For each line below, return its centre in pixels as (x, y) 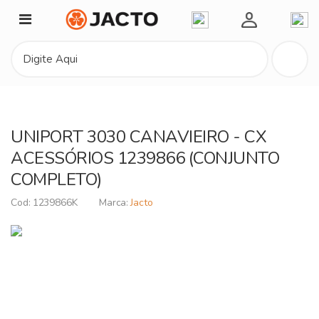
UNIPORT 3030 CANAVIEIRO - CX (138, 137)
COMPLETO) (56, 179)
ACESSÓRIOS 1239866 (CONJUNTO (145, 158)
